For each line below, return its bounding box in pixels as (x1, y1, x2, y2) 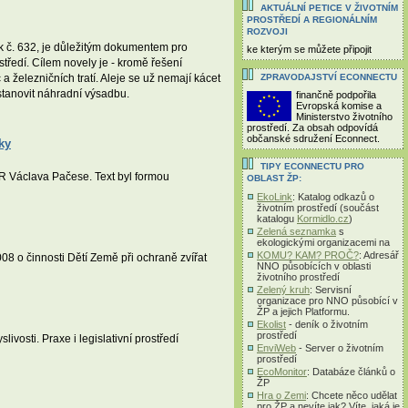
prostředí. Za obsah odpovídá (247, 121, 378, 133)
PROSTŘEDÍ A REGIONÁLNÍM (247, 14, 377, 25)
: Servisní (310, 283, 352, 295)
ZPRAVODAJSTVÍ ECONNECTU (260, 71, 397, 82)
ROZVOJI (247, 25, 288, 36)
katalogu (257, 212, 297, 224)
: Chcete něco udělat (306, 389, 397, 401)
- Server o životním (296, 342, 383, 353)
